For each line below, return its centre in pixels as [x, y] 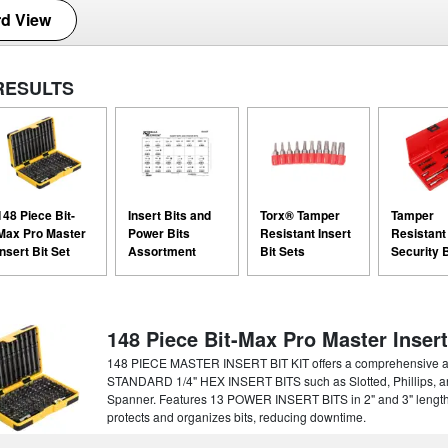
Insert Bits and [169, 214]
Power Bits [158, 232]
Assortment [161, 250]
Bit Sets [282, 250]
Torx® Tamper [299, 214]
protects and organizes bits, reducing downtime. [236, 416]
